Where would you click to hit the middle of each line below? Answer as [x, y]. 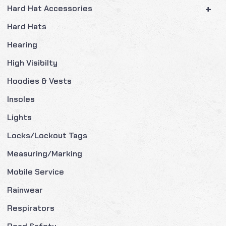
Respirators [31, 208]
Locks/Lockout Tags [47, 135]
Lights [20, 117]
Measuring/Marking [45, 154]
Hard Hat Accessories [50, 8]
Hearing [22, 45]
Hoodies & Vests [40, 81]
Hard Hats [27, 26]
